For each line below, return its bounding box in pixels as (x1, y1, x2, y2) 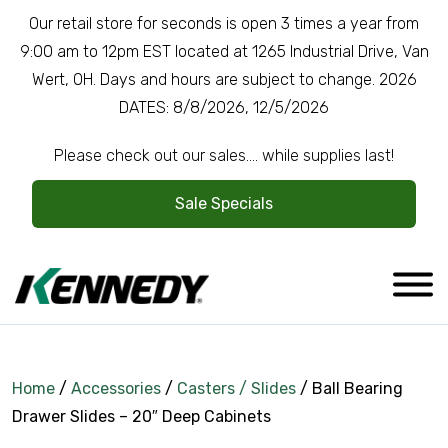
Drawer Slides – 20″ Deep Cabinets (12, 407, 271, 427)
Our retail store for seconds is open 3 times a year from (29, 14, 419, 33)
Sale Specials (175, 194, 273, 213)
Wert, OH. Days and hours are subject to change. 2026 (31, 70, 417, 89)
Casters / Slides (177, 379, 296, 399)
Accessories (71, 379, 161, 399)
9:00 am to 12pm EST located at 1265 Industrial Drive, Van (19, 42, 429, 61)
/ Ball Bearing (296, 379, 403, 399)
